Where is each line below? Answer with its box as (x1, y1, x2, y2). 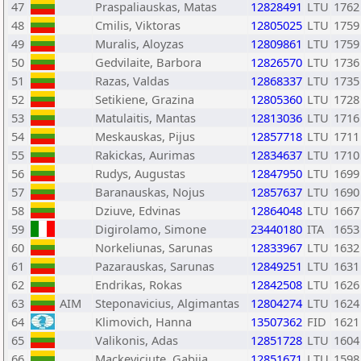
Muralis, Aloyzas (95, 35, 184, 52)
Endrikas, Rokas (95, 276, 182, 293)
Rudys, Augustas (95, 165, 185, 181)
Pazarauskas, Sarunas (95, 258, 214, 274)
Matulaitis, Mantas (95, 110, 196, 126)
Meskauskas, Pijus (95, 128, 195, 144)
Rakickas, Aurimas (95, 147, 195, 163)
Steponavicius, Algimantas (95, 295, 239, 311)
